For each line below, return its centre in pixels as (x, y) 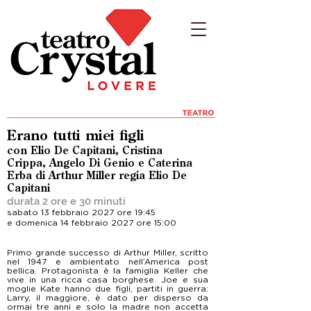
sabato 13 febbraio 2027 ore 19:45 (81, 212)
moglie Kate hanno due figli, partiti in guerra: (108, 288)
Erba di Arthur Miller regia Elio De (97, 176)
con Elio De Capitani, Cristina (85, 151)
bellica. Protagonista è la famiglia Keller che (108, 270)
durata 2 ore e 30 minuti (66, 201)
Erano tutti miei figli (76, 137)
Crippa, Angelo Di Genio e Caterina (100, 163)
